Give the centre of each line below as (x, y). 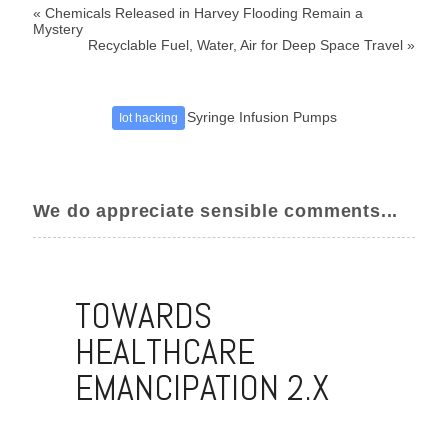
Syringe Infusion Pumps (261, 116)
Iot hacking (149, 117)
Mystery (57, 28)
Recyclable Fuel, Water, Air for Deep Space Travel (246, 44)
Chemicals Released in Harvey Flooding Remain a (203, 12)
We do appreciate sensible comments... (215, 210)
